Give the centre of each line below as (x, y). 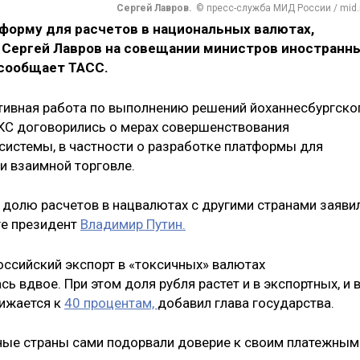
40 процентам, (111, 303)
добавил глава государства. (246, 303)
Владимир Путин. (133, 225)
